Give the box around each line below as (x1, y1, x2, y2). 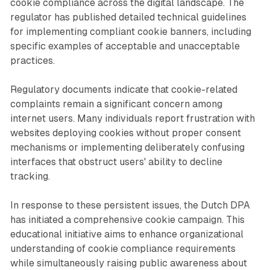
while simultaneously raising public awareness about (10, 257, 247, 269)
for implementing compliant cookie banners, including (10, 25, 251, 37)
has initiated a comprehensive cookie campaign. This (10, 213, 245, 225)
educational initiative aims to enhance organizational (10, 228, 243, 240)
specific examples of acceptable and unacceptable (10, 40, 240, 52)
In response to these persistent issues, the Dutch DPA (10, 199, 250, 211)
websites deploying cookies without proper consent (10, 127, 241, 139)
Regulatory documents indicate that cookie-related (10, 83, 237, 95)
